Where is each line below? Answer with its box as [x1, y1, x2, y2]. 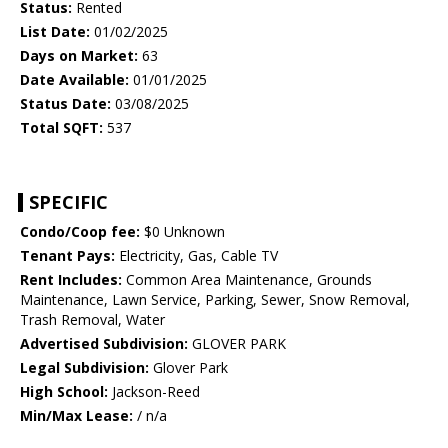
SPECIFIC [29, 190, 108, 215]
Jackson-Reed [108, 382, 200, 402]
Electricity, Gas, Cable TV [115, 246, 278, 266]
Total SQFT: [20, 118, 103, 138]
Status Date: [20, 94, 111, 114]
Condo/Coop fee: [20, 222, 140, 242]
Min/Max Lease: [20, 406, 133, 426]
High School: [20, 382, 108, 402]
